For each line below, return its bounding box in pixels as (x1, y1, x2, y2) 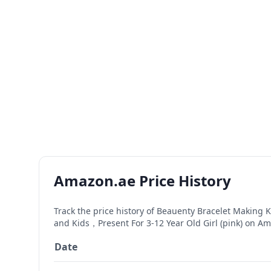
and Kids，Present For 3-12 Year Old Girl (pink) (54, 217, 243, 229)
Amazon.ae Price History (54, 171, 231, 191)
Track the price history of (54, 205, 157, 217)
